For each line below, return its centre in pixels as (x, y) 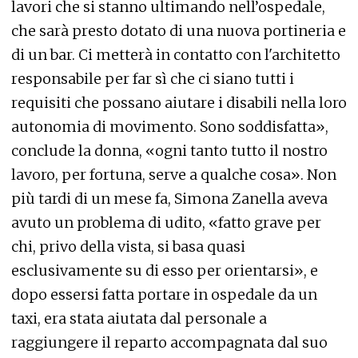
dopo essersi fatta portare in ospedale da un (164, 295)
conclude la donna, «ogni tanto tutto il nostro (169, 151)
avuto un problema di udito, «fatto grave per (166, 223)
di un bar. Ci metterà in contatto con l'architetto (176, 55)
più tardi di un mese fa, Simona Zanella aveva (169, 199)
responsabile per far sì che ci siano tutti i (153, 79)
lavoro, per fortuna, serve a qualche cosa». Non (174, 175)
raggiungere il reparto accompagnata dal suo (169, 343)
